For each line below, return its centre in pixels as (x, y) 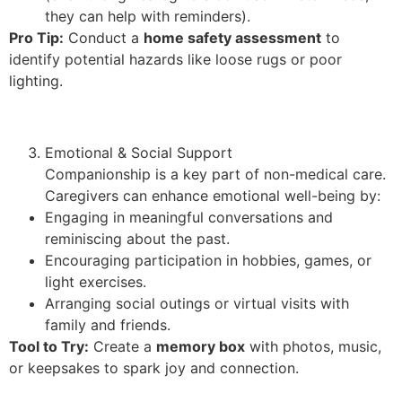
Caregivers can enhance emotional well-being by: (213, 195)
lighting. (36, 80)
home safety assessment (232, 37)
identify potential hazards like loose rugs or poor (175, 59)
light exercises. (96, 281)
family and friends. (108, 324)
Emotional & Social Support (139, 152)
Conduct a (104, 37)
